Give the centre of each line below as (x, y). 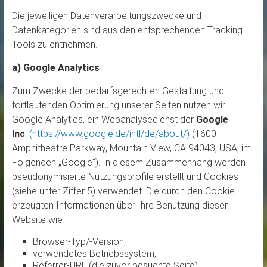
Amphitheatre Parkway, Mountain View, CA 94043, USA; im (131, 148)
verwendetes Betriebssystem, (94, 254)
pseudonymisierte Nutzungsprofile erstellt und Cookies (125, 177)
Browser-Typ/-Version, (79, 242)
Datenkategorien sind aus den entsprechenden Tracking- (128, 30)
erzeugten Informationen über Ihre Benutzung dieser (119, 206)
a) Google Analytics (55, 68)
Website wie (37, 220)
